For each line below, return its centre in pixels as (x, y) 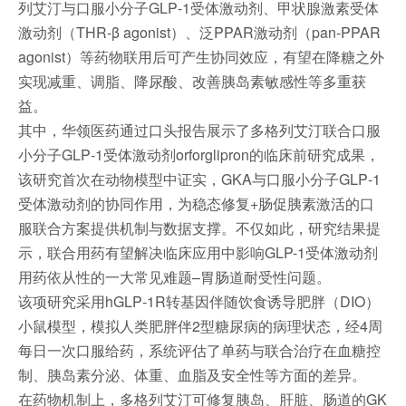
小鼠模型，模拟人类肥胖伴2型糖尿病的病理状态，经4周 (200, 326)
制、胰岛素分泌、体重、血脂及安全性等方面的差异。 (192, 375)
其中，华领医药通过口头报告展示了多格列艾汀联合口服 (199, 130)
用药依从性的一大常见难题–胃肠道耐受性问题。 (174, 277)
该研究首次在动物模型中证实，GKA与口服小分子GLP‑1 (199, 179)
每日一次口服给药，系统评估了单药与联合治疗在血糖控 (199, 350)
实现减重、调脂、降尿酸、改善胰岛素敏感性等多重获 (192, 81)
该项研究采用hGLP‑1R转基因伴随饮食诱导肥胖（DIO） (199, 301)
